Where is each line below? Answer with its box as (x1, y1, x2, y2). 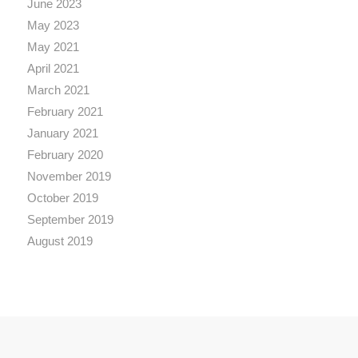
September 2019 (26, 213, 113, 227)
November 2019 (26, 169, 111, 184)
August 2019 (26, 234, 93, 249)
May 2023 (26, 18, 79, 33)
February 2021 (26, 105, 103, 119)
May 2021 (26, 40, 79, 54)
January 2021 (26, 126, 98, 141)
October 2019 (26, 191, 98, 205)
